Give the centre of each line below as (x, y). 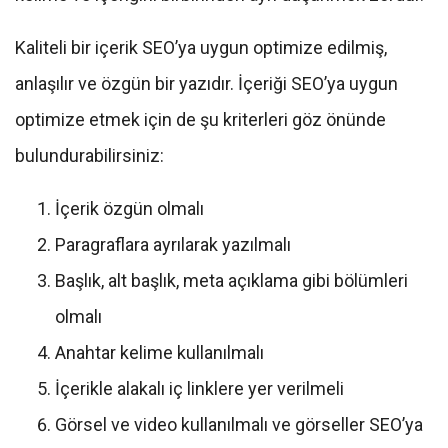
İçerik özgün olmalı (129, 209)
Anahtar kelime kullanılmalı (159, 353)
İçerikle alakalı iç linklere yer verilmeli (199, 389)
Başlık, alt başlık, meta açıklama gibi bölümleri (231, 281)
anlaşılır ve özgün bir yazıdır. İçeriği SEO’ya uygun (206, 84)
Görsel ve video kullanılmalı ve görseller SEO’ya (239, 425)
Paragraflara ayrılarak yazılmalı (173, 245)
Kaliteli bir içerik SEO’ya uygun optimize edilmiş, (201, 48)
